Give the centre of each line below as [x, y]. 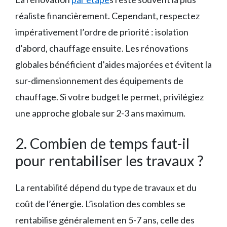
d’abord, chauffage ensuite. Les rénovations [102, 48]
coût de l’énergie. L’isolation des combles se [100, 203]
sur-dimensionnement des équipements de [99, 80]
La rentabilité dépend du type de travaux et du [106, 187]
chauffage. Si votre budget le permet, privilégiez [109, 97]
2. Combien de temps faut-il [102, 143]
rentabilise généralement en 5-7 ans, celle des [105, 220]
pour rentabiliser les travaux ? [109, 160]
